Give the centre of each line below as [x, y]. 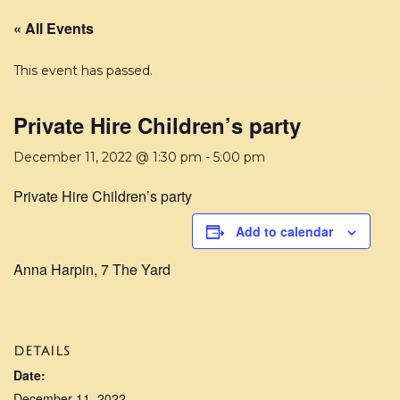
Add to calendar [284, 232]
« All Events [54, 29]
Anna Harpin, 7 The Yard [92, 270]
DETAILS [42, 352]
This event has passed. [83, 71]
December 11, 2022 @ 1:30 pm [108, 158]
